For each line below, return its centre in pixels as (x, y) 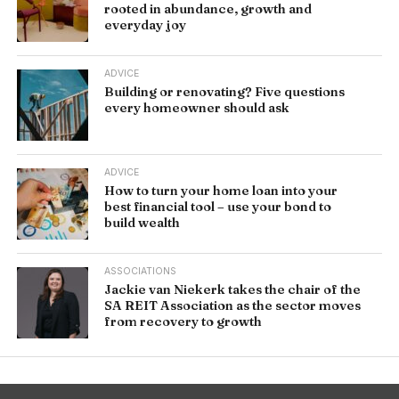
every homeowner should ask (197, 108)
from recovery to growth (183, 322)
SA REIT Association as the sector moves (233, 305)
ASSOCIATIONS (141, 271)
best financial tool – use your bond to (218, 207)
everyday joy (146, 25)
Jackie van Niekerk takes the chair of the (233, 289)
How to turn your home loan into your (221, 191)
